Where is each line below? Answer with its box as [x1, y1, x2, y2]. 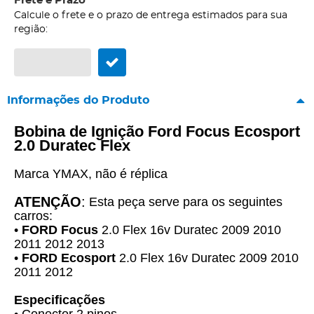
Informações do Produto [7, 95, 149, 107]
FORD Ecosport [22, 251, 116, 266]
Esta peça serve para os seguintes [86, 195, 282, 210]
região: [14, 25, 48, 35]
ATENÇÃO [14, 194, 81, 210]
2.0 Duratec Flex [14, 137, 135, 155]
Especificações [14, 293, 105, 308]
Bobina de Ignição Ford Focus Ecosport [14, 123, 300, 141]
